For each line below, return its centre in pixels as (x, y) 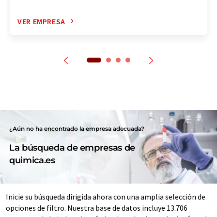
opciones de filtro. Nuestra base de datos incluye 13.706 (97, 208)
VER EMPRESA (42, 21)
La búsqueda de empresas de (72, 147)
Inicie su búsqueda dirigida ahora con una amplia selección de (106, 196)
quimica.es (32, 160)
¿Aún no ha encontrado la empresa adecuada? (77, 128)
